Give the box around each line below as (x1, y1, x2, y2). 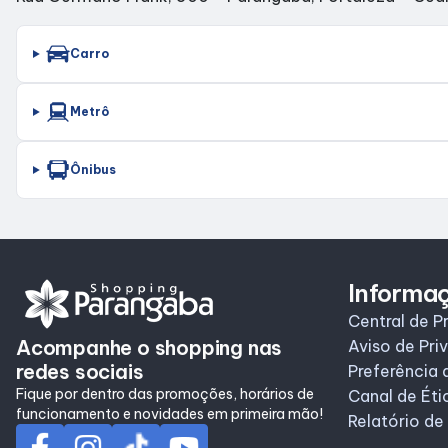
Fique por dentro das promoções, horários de (16, 385, 314, 403)
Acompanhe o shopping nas (16, 335, 283, 360)
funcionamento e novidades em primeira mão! (16, 405, 323, 423)
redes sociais (16, 359, 144, 384)
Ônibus (69, 162, 116, 177)
